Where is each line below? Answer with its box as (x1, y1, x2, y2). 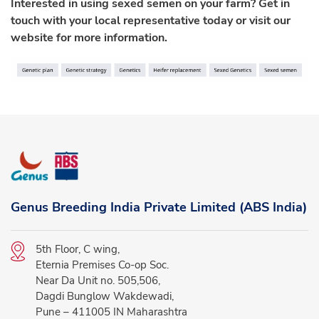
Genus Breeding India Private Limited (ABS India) (11, 198, 307, 216)
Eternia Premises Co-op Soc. (36, 257, 169, 272)
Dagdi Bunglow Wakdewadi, (36, 288, 174, 303)
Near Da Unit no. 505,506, (36, 273, 160, 288)
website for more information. (11, 30, 167, 46)
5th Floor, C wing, (36, 241, 120, 256)
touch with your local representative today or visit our (11, 13, 291, 29)
